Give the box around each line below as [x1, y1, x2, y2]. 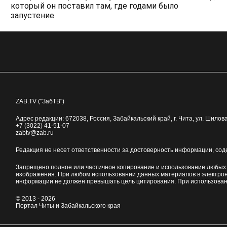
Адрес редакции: [15, 115, 65, 122]
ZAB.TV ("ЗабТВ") [15, 97, 64, 105]
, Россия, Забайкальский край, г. [86, 115, 178, 122]
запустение [10, 10, 54, 20]
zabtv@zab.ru [15, 129, 54, 136]
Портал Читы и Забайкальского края [15, 202, 121, 209]
